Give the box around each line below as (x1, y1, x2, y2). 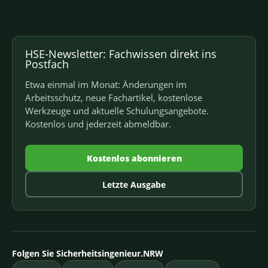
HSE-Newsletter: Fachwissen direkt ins (25, 47, 217, 62)
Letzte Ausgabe (102, 178, 166, 190)
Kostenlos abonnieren (86, 152, 182, 164)
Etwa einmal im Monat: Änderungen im (25, 78, 187, 91)
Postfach (25, 57, 69, 72)
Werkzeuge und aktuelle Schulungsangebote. (25, 105, 209, 117)
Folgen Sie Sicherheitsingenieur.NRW (12, 248, 163, 260)
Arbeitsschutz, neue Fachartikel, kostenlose (25, 92, 202, 104)
